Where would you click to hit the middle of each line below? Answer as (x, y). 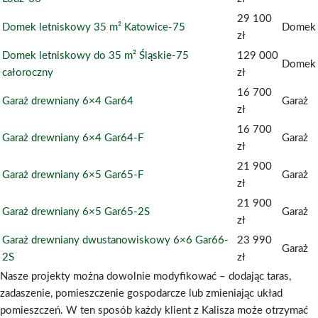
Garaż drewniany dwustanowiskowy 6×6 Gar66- (115, 241)
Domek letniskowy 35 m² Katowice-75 (94, 28)
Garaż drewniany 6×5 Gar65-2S (76, 212)
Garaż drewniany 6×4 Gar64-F (73, 138)
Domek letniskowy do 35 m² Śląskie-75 (95, 56)
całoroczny (28, 73)
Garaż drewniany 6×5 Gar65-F (73, 175)
